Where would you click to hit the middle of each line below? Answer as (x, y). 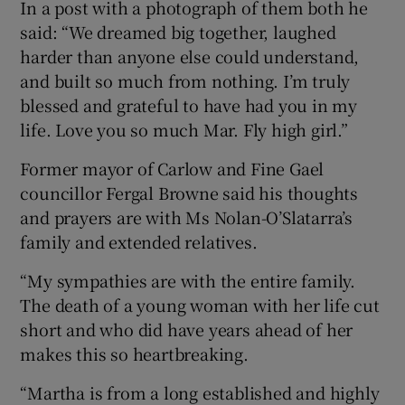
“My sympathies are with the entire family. (188, 281)
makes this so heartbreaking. (134, 354)
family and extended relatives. (139, 242)
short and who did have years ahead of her (187, 330)
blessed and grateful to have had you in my (189, 105)
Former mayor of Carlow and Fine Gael (172, 169)
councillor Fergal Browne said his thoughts (189, 193)
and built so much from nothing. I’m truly (185, 81)
